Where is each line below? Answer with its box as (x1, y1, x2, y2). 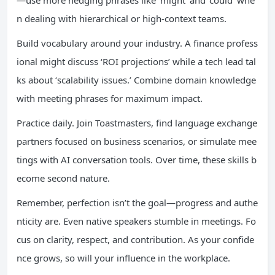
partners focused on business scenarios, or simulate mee (17, 135, 257, 147)
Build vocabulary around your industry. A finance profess (17, 37, 258, 49)
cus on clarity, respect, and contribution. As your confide (17, 233, 254, 246)
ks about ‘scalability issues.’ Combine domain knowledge (17, 74, 256, 86)
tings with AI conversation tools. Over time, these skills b (17, 153, 257, 166)
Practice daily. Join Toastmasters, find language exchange (17, 117, 257, 129)
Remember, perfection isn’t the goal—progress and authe (17, 196, 258, 209)
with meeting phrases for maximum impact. (17, 92, 203, 104)
